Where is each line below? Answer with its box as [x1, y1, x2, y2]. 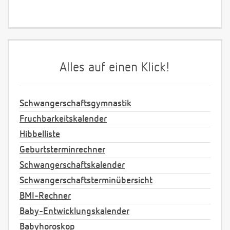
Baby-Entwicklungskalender [20, 207, 129, 217]
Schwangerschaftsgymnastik [20, 99, 131, 109]
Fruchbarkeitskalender [20, 114, 107, 124]
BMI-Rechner [20, 191, 71, 201]
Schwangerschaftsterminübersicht [20, 176, 152, 186]
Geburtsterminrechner [20, 145, 105, 155]
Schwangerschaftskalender [20, 161, 125, 170]
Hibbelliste [20, 130, 60, 140]
